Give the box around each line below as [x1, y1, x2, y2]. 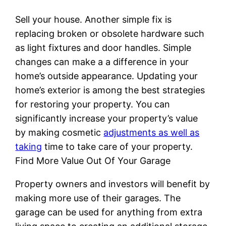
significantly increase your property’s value [15, 112, 198, 124]
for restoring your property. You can [15, 98, 171, 109]
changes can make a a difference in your [15, 56, 189, 67]
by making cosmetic [15, 127, 104, 138]
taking [15, 141, 42, 152]
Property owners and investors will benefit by [15, 178, 210, 189]
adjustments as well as [103, 127, 200, 138]
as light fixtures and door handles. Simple [15, 42, 192, 53]
